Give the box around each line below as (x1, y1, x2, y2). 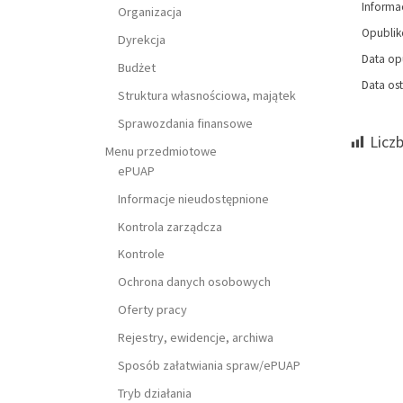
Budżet (118, 58, 157, 76)
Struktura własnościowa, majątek (118, 86, 297, 103)
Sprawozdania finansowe (118, 114, 254, 131)
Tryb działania (118, 384, 193, 401)
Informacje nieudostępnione (118, 190, 270, 207)
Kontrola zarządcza (118, 218, 223, 235)
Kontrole (118, 246, 166, 263)
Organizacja (118, 4, 183, 21)
